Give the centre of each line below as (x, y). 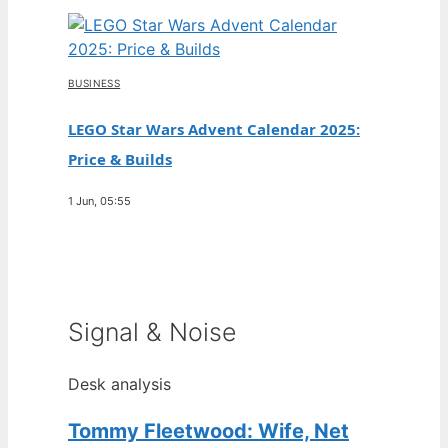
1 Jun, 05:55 (99, 201)
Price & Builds (120, 159)
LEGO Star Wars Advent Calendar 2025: (214, 129)
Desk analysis (119, 383)
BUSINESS (94, 83)
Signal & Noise (152, 331)
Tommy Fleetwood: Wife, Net (208, 430)
